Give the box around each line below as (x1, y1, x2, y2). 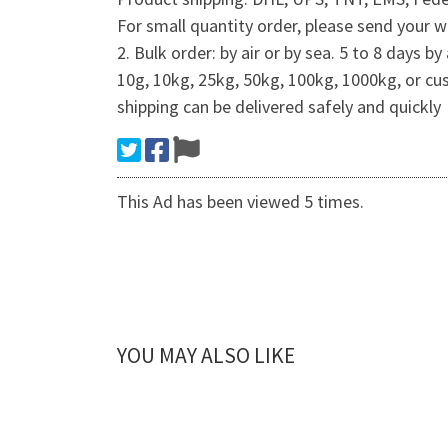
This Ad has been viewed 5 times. (117, 189, 364, 213)
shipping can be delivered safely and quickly (117, 94, 441, 118)
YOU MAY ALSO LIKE (117, 342, 295, 370)
